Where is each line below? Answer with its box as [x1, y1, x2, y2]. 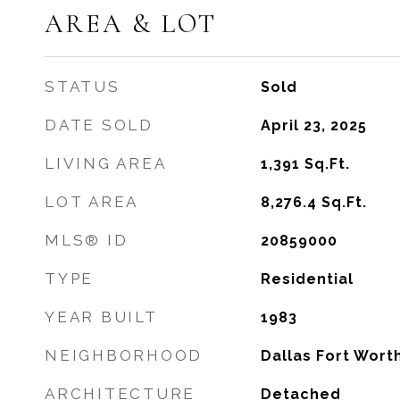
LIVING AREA [45, 154, 167, 172]
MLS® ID [45, 231, 129, 249]
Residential [260, 271, 354, 287]
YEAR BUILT [45, 308, 158, 326]
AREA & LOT [45, 8, 217, 39]
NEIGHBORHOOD [45, 346, 203, 364]
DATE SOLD [45, 116, 154, 134]
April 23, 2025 [260, 117, 367, 134]
